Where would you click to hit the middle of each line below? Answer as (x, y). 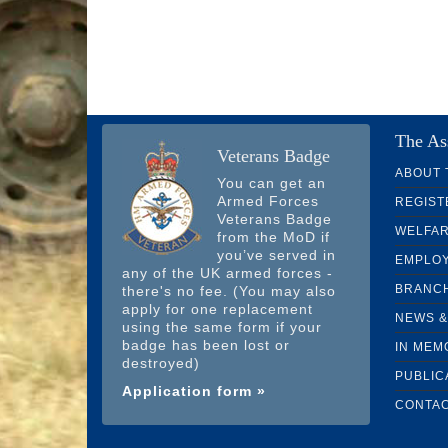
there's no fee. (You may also (229, 291)
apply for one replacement (217, 309)
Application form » (194, 391)
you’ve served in (276, 255)
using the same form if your (222, 327)
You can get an (271, 183)
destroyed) (161, 363)
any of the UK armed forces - (227, 273)
